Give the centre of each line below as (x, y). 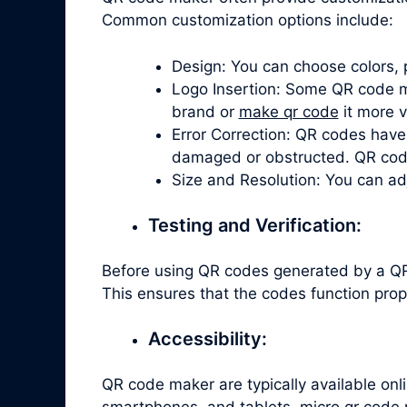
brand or (205, 111)
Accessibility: (208, 339)
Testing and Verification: (255, 226)
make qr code (288, 111)
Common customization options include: (248, 20)
